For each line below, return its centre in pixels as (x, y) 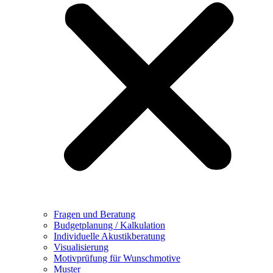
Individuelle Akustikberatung (109, 236)
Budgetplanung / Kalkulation (109, 225)
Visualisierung (81, 247)
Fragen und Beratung (94, 214)
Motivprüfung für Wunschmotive (117, 258)
